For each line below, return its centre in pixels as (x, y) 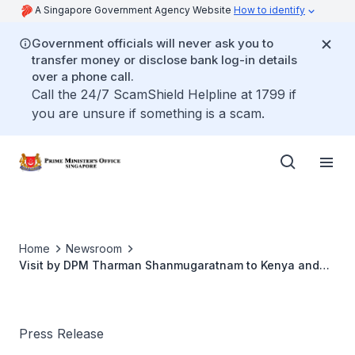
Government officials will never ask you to (153, 43)
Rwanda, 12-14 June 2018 (90, 282)
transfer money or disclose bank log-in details (164, 60)
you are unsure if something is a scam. (148, 113)
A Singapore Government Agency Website (134, 10)
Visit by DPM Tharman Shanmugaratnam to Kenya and (169, 265)
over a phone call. (83, 76)
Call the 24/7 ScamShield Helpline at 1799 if (164, 94)
